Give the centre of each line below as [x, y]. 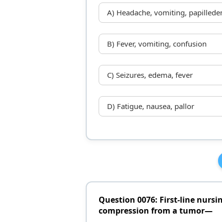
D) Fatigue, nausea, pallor [150, 106]
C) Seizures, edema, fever [150, 75]
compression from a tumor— [155, 211]
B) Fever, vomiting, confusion [157, 44]
